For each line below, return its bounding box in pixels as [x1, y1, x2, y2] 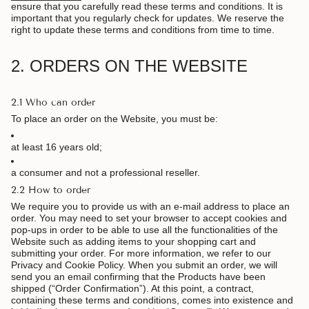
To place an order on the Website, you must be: [11, 112, 218, 124]
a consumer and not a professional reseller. [11, 167, 200, 179]
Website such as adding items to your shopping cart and [11, 236, 256, 248]
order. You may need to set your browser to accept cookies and [11, 212, 287, 224]
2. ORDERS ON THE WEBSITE [11, 56, 248, 75]
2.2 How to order [11, 184, 90, 197]
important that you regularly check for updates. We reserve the [11, 12, 284, 23]
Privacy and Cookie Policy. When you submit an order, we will [11, 259, 277, 271]
